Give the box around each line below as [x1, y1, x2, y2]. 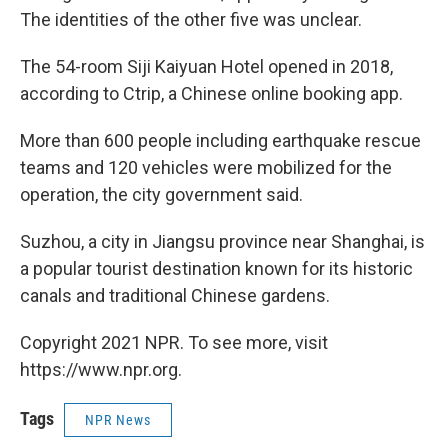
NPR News [85, 412, 151, 428]
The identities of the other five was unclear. [20, 9, 362, 30]
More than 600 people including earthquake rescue [20, 130, 421, 151]
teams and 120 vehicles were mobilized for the [20, 157, 392, 178]
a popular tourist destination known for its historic [20, 258, 413, 279]
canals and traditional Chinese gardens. [20, 285, 330, 306]
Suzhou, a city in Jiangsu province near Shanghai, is [20, 231, 425, 252]
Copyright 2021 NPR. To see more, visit [20, 332, 328, 353]
